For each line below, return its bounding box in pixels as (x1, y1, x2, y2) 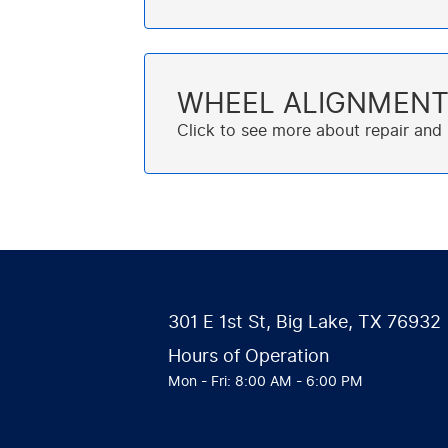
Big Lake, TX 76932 (276, 308, 441, 335)
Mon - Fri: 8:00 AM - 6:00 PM (168, 370, 363, 392)
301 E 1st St (168, 308, 266, 335)
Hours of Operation (168, 342, 330, 369)
